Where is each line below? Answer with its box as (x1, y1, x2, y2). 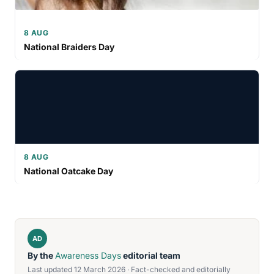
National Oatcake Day (24, 166, 113, 176)
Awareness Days (55, 250, 121, 261)
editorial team (121, 250, 180, 261)
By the (28, 250, 55, 261)
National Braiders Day (24, 42, 114, 52)
